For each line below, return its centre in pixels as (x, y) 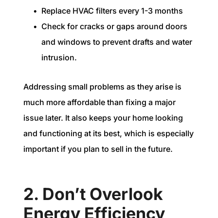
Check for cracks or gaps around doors (114, 26)
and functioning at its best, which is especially (109, 134)
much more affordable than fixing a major (100, 102)
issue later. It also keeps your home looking (103, 118)
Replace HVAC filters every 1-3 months (112, 10)
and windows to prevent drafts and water (117, 42)
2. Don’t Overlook (93, 194)
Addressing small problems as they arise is (102, 87)
